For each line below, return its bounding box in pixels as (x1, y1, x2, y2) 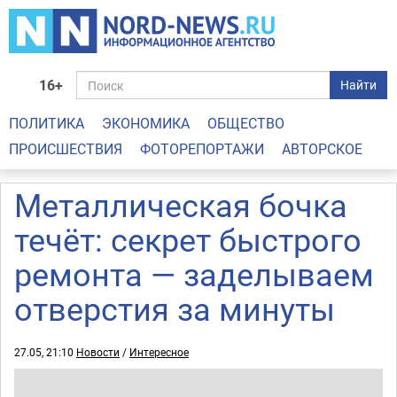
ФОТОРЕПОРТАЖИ (140, 139, 264, 159)
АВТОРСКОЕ (282, 139, 362, 159)
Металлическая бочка (14, 183, 347, 226)
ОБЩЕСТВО (207, 113, 284, 133)
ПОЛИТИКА (9, 113, 84, 133)
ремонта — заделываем (14, 253, 374, 295)
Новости (76, 345, 120, 359)
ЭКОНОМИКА (102, 113, 190, 133)
